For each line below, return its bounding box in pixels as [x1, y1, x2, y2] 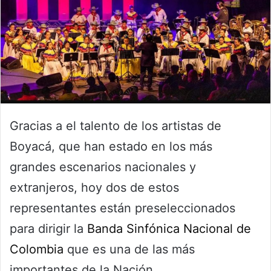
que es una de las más [64, 242, 195, 257]
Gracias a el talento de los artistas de [10, 119, 221, 134]
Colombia [10, 242, 64, 257]
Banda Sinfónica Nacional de [87, 221, 251, 237]
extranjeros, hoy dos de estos [10, 180, 179, 195]
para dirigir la [10, 221, 87, 237]
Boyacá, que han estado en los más [10, 139, 212, 154]
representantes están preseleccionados [10, 201, 235, 216]
